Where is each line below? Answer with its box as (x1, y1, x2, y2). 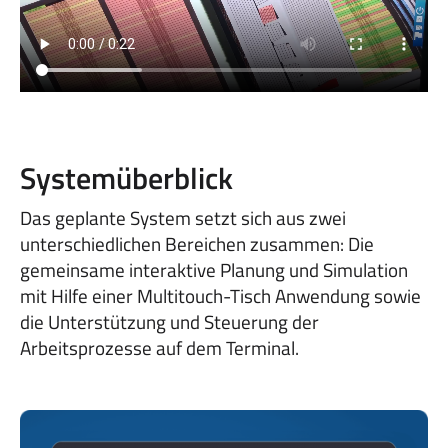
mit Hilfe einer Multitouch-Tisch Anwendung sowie (20, 280, 421, 310)
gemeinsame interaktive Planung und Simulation (20, 254, 408, 284)
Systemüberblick (20, 154, 233, 201)
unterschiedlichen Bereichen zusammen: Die (20, 228, 374, 258)
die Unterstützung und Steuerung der (20, 306, 319, 336)
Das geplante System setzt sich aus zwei (20, 202, 346, 232)
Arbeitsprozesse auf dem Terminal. (20, 332, 299, 362)
